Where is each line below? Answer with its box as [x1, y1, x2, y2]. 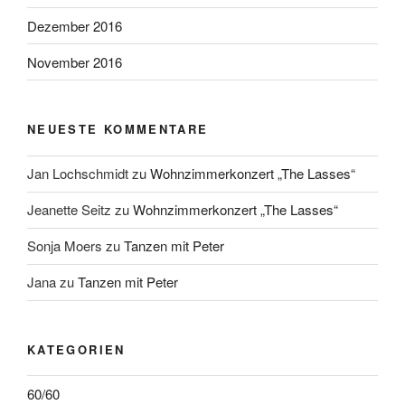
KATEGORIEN [27, 340, 126, 358]
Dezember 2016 [27, 15, 122, 35]
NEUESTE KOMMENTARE [27, 120, 209, 137]
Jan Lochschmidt [27, 164, 128, 183]
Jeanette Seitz [27, 200, 111, 219]
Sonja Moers [27, 236, 102, 255]
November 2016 [27, 52, 122, 71]
